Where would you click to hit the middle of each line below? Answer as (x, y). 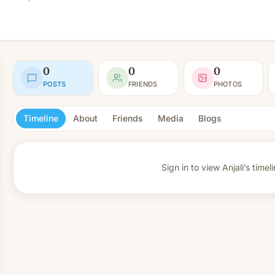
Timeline (41, 118)
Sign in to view (191, 167)
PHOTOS (228, 84)
